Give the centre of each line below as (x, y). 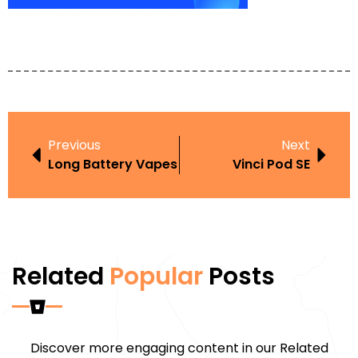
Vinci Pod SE (271, 164)
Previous (74, 145)
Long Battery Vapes (113, 164)
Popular (156, 276)
